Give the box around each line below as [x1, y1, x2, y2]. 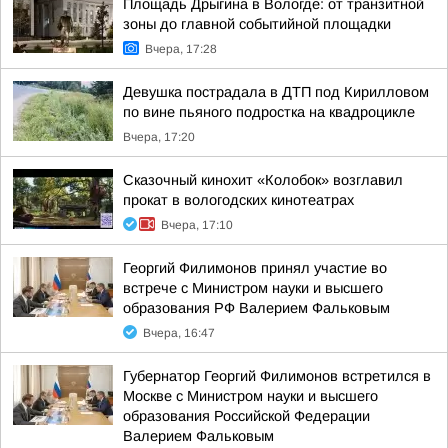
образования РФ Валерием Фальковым [123, 300, 390, 316]
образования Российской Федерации [123, 408, 370, 424]
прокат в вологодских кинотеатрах [123, 192, 354, 208]
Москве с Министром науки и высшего [123, 388, 378, 404]
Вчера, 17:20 [123, 130, 195, 144]
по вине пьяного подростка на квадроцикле [123, 104, 415, 120]
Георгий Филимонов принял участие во [123, 260, 387, 276]
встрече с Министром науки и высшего [123, 280, 383, 296]
